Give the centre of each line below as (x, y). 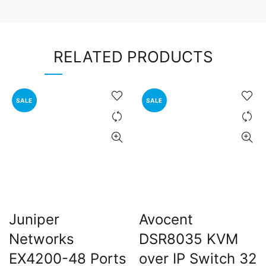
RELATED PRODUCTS (133, 56)
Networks (42, 239)
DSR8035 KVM (189, 239)
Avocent (166, 219)
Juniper (34, 219)
